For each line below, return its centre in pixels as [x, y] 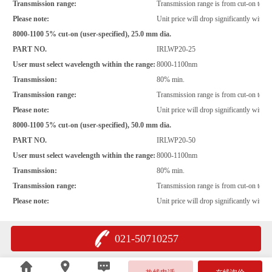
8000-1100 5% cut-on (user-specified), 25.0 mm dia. [92, 34]
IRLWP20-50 [176, 140]
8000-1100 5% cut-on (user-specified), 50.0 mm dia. [92, 125]
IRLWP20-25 [176, 49]
